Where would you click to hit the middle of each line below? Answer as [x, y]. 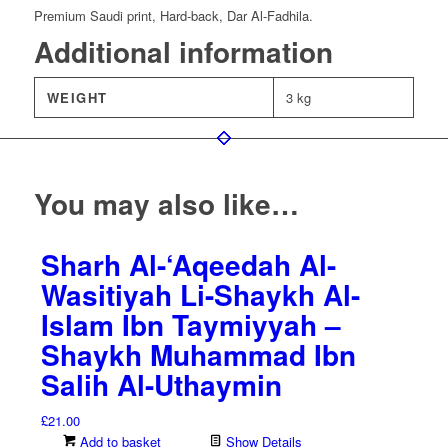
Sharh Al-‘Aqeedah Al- [188, 265]
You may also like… [166, 204]
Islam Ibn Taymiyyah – [190, 325]
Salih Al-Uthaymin [161, 385]
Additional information [183, 52]
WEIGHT [77, 98]
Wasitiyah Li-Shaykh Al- [200, 295]
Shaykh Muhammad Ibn [198, 355]
